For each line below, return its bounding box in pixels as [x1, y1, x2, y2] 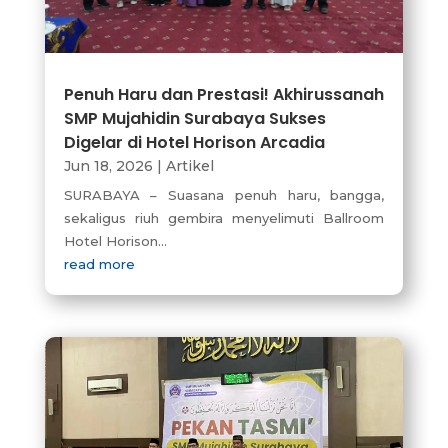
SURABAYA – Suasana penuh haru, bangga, [63, 187, 385, 204]
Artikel [165, 157, 214, 176]
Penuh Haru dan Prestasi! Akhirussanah [63, 83, 384, 107]
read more [63, 256, 135, 273]
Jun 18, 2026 [63, 157, 153, 176]
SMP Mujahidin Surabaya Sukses [63, 107, 326, 131]
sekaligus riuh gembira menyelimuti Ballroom [63, 210, 385, 227]
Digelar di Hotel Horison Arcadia [63, 131, 325, 155]
